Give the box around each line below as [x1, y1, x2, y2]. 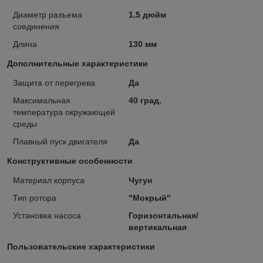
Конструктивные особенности [7, 156, 133, 166]
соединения [13, 22, 59, 32]
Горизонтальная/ [128, 211, 198, 221]
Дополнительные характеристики [7, 59, 148, 69]
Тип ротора [13, 193, 56, 203]
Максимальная [13, 96, 70, 106]
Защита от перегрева [13, 78, 95, 88]
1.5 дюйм [128, 10, 166, 20]
